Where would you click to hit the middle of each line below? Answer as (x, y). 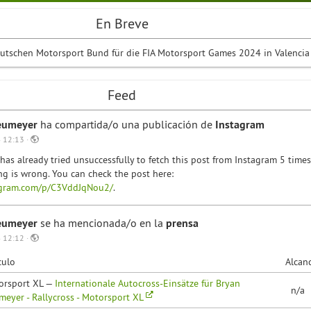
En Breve (122, 23)
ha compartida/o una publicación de (128, 124)
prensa (182, 223)
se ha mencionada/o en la (103, 223)
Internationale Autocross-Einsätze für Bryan (148, 283)
